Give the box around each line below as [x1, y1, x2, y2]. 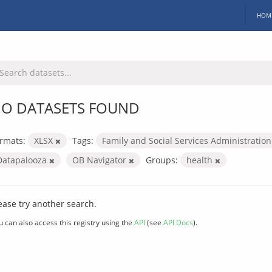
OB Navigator [72, 154, 129, 166]
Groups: [146, 154, 178, 166]
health [186, 154, 215, 166]
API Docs [163, 217, 193, 227]
